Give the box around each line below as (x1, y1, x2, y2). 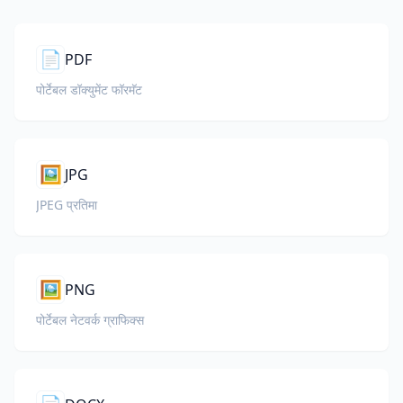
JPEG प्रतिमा (36, 196, 97, 213)
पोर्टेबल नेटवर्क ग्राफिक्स (36, 311, 144, 328)
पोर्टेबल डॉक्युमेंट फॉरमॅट (36, 81, 142, 98)
